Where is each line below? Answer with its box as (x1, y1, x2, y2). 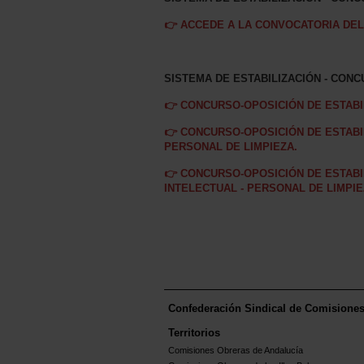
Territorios (168, 327, 220, 340)
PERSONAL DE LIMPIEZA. (164, 141, 297, 154)
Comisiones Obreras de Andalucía (168, 345, 303, 356)
